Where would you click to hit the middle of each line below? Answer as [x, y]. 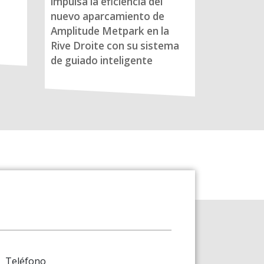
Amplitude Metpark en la [110, 31]
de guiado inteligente [102, 61]
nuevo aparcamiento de [108, 16]
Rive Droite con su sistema [115, 46]
